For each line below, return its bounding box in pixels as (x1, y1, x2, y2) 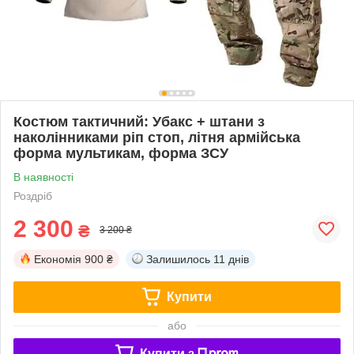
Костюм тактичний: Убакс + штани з (13, 113, 265, 130)
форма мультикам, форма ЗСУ (13, 145, 228, 161)
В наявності (13, 170, 73, 183)
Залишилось (146, 252, 210, 265)
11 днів (213, 252, 249, 265)
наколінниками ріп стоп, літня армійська (13, 129, 300, 145)
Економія (34, 252, 81, 265)
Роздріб (13, 189, 52, 202)
